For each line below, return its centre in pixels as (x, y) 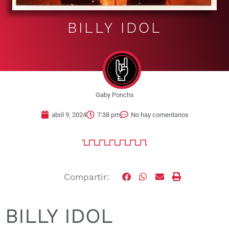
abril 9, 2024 (69, 114)
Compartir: (87, 177)
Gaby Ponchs (114, 95)
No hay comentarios (159, 114)
